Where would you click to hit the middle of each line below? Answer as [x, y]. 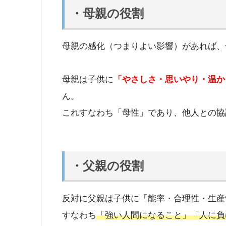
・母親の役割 [107, 13]
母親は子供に [88, 80]
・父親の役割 [107, 165]
